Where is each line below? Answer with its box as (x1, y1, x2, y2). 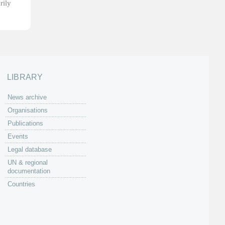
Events (8, 133, 28, 140)
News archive (8, 93, 47, 101)
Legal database (8, 146, 52, 153)
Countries (8, 180, 35, 188)
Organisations (8, 106, 48, 114)
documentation (8, 167, 50, 175)
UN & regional (8, 159, 48, 166)
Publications (8, 120, 43, 127)
